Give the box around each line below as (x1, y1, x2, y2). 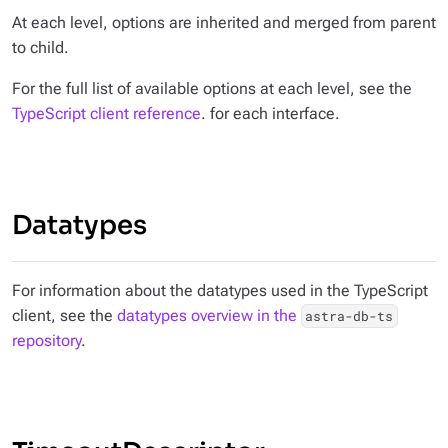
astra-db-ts (305, 307, 394, 326)
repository (12, 331, 81, 351)
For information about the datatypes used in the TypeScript (12, 281, 428, 301)
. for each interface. (201, 104, 340, 124)
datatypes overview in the (117, 306, 301, 326)
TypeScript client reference (12, 104, 201, 124)
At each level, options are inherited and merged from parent (12, 13, 436, 33)
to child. (12, 38, 69, 58)
